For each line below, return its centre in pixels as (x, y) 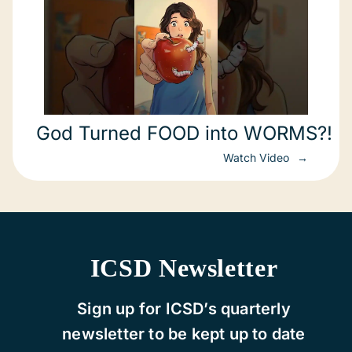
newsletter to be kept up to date (184, 334)
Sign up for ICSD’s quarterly (184, 309)
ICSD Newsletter (184, 268)
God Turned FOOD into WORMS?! (184, 133)
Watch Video (258, 158)
